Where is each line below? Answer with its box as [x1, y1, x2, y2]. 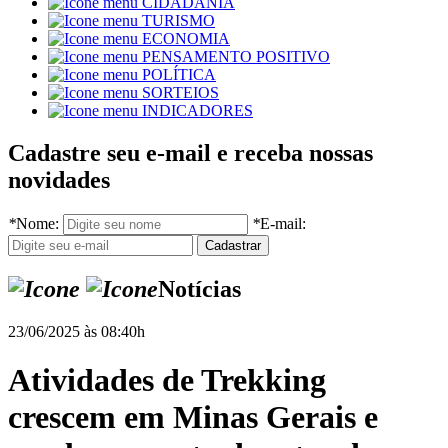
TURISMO [142, 12, 215, 30]
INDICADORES [142, 102, 253, 120]
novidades [8, 167, 110, 194]
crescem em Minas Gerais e [8, 399, 378, 436]
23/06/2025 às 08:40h [8, 322, 145, 340]
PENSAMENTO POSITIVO [142, 48, 330, 66]
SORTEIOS [142, 84, 219, 102]
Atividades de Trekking [8, 362, 326, 399]
